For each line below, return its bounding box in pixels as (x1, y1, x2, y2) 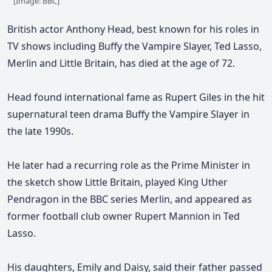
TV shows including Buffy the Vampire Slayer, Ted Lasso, (7, 39, 262, 53)
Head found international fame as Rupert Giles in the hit (7, 90, 265, 104)
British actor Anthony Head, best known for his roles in (7, 22, 259, 36)
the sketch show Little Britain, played (7, 175, 175, 189)
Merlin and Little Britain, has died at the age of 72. (7, 56, 235, 70)
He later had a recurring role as (7, 158, 154, 172)
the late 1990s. (7, 124, 73, 138)
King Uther (175, 175, 228, 189)
